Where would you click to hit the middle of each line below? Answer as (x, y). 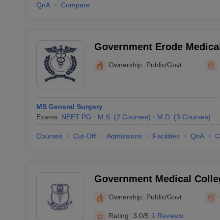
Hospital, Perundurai (142, 59)
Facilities (166, 136)
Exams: (49, 117)
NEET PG (76, 117)
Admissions (124, 136)
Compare (75, 5)
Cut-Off (84, 136)
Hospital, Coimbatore (144, 192)
